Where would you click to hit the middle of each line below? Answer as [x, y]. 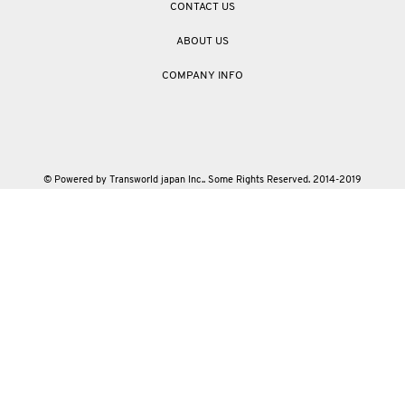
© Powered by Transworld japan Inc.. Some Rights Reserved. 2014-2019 [202, 181]
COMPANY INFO [202, 76]
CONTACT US [202, 8]
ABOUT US [202, 42]
